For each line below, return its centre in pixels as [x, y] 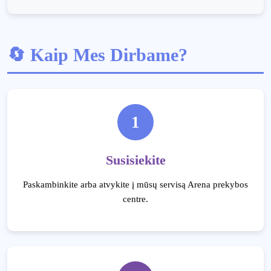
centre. [135, 199]
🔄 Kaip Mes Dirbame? [97, 55]
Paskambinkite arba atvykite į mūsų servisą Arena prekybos [135, 184]
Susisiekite [135, 160]
